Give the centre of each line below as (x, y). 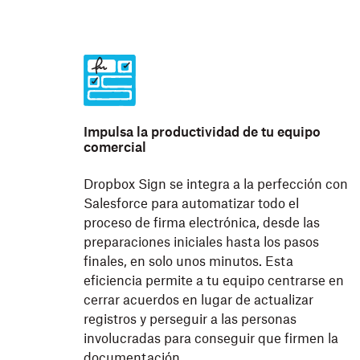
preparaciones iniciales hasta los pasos (201, 243)
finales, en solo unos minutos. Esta (188, 262)
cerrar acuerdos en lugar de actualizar (198, 301)
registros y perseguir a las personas (190, 320)
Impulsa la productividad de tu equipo (202, 133)
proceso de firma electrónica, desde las (202, 223)
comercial (115, 148)
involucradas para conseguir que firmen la (211, 339)
